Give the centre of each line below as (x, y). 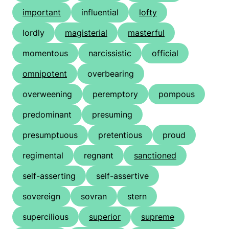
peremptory (115, 94)
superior (105, 217)
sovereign (41, 197)
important (42, 13)
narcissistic (110, 53)
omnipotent (45, 74)
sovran (94, 197)
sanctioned (155, 156)
